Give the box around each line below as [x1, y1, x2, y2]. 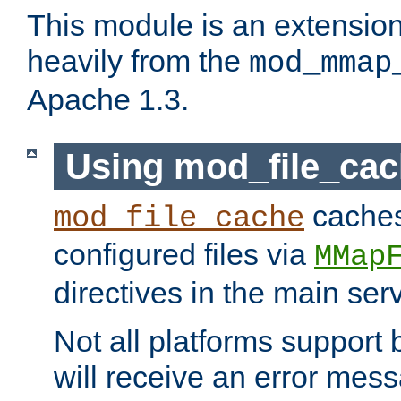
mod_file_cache [54, 201, 304, 236]
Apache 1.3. [27, 82, 189, 117]
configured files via [54, 237, 314, 272]
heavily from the [27, 44, 249, 79]
